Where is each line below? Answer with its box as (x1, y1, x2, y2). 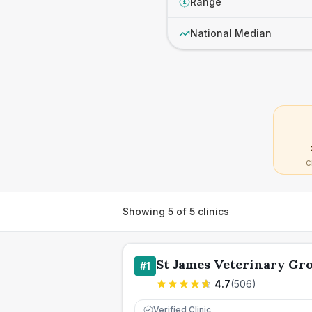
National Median (190, 27, 272, 39)
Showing (123, 205, 168, 217)
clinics (195, 205, 229, 217)
